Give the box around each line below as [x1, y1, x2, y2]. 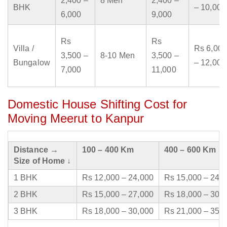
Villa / [13, 44, 34, 53]
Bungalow [13, 58, 50, 67]
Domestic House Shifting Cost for [8, 97, 187, 111]
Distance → [14, 145, 58, 155]
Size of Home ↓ [14, 157, 71, 166]
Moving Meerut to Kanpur [8, 111, 144, 126]
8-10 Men [100, 51, 135, 60]
